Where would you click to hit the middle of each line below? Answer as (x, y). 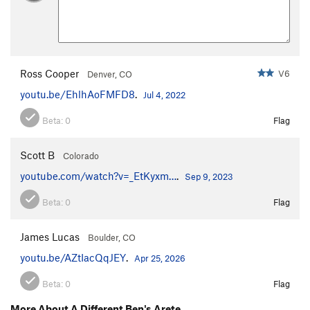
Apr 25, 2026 (160, 258)
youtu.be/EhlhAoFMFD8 (77, 94)
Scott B (37, 155)
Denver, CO (110, 74)
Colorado (81, 156)
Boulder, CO (112, 238)
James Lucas (50, 237)
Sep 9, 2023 (209, 177)
